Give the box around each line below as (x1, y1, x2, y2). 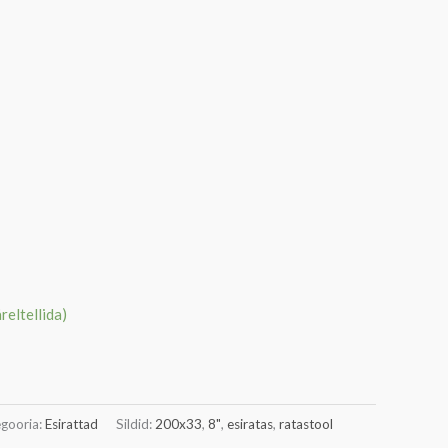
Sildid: (116, 415, 155, 432)
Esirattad (45, 415, 98, 432)
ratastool (279, 415, 333, 432)
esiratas (227, 415, 273, 432)
